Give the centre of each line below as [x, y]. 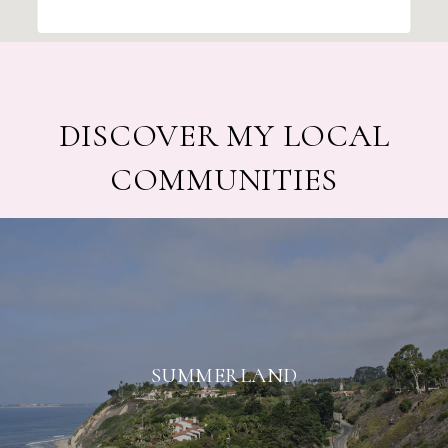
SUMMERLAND [224, 375]
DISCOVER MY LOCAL [224, 135]
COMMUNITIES [224, 179]
